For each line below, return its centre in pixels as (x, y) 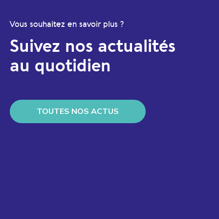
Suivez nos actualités (93, 47)
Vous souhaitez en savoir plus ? (67, 24)
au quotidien (60, 66)
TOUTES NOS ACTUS (78, 111)
